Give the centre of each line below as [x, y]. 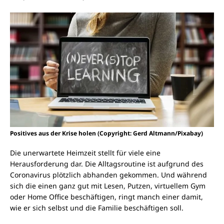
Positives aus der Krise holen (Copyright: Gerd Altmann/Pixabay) [106, 133]
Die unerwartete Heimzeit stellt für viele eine [85, 153]
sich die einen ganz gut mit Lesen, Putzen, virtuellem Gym [108, 186]
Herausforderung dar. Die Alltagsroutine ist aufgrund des [107, 164]
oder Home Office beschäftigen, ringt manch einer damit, [106, 197]
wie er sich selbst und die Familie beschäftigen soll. [97, 208]
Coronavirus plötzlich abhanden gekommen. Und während [108, 175]
